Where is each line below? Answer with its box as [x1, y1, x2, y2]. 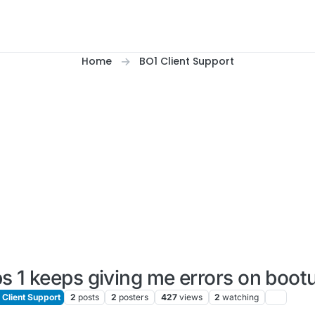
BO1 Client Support [139, 54, 234, 68]
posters [119, 292, 149, 303]
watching [222, 292, 259, 303]
